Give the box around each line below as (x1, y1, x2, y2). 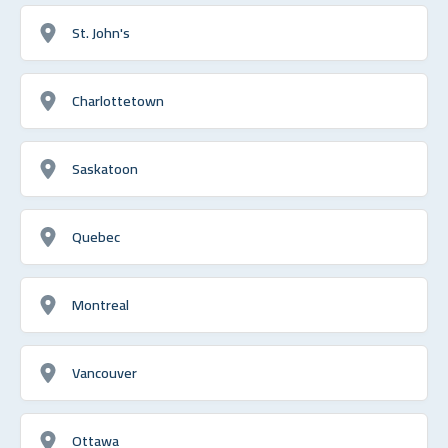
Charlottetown (72, 86, 164, 114)
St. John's (72, 18, 130, 46)
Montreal (72, 290, 129, 318)
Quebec (72, 222, 120, 250)
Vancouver (72, 358, 137, 386)
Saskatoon (72, 154, 138, 182)
